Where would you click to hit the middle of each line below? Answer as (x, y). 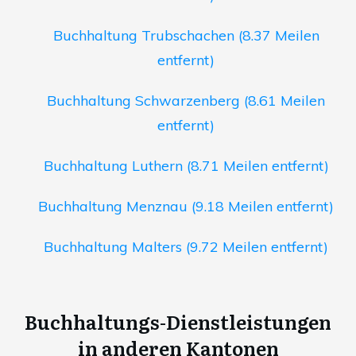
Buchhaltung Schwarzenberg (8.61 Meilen (186, 101)
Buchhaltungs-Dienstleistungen (178, 322)
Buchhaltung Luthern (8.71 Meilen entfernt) (186, 166)
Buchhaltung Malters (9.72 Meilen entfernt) (186, 247)
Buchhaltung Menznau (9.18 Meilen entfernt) (186, 207)
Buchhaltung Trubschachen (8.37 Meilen (186, 36)
